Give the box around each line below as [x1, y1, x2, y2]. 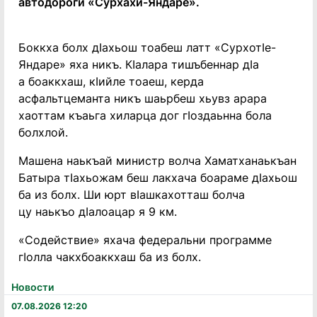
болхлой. [18, 125, 68, 139]
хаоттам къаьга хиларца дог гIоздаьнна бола [18, 108, 272, 122]
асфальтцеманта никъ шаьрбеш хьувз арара [18, 91, 267, 105]
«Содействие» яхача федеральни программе [18, 233, 272, 247]
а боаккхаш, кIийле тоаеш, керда [18, 74, 204, 88]
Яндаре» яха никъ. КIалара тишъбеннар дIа [18, 57, 259, 71]
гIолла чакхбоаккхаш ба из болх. [18, 250, 201, 264]
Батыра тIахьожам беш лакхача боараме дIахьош [18, 171, 297, 185]
